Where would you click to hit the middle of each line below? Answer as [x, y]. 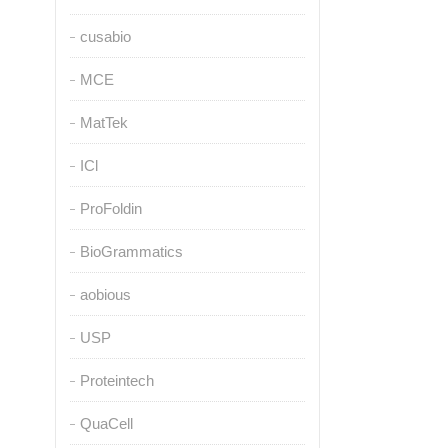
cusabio [105, 36]
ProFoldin [110, 208]
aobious [105, 294]
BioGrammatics [131, 251]
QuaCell [106, 423]
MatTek [103, 122]
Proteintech [116, 380]
